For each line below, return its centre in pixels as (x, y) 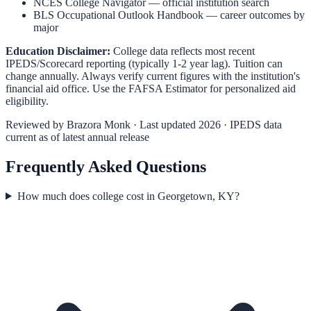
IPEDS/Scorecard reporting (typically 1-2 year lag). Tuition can (144, 63)
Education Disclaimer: (58, 51)
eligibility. (27, 101)
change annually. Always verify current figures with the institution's (153, 76)
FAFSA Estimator (168, 88)
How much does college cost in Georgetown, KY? (128, 196)
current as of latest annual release (77, 137)
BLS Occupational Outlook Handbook (118, 15)
